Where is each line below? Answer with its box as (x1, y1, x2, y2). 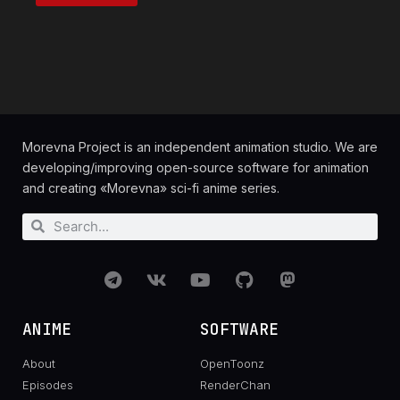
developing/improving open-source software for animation (22, 160, 369, 176)
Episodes (22, 377, 73, 392)
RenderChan (200, 377, 271, 392)
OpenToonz (200, 355, 264, 371)
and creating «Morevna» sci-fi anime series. (22, 180, 279, 196)
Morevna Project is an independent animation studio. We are (22, 139, 378, 155)
